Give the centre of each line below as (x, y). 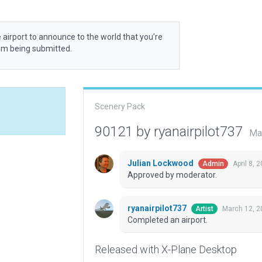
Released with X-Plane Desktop (166, 250)
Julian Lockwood (161, 163)
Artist (204, 209)
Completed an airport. (167, 220)
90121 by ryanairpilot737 (170, 132)
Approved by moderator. (172, 175)
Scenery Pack (120, 106)
